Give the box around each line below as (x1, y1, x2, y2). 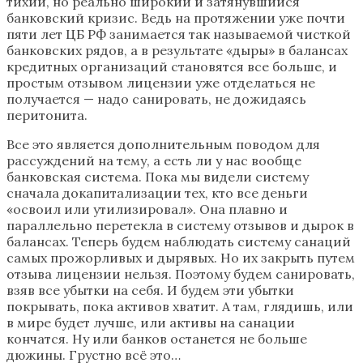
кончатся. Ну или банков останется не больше (6, 331, 307, 348)
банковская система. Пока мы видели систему (6, 169, 309, 186)
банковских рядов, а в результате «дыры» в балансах (6, 42, 348, 59)
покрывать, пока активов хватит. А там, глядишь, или (6, 298, 353, 315)
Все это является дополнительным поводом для (6, 136, 320, 153)
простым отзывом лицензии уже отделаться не (6, 75, 315, 92)
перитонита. (6, 107, 88, 124)
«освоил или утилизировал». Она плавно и (6, 201, 288, 218)
